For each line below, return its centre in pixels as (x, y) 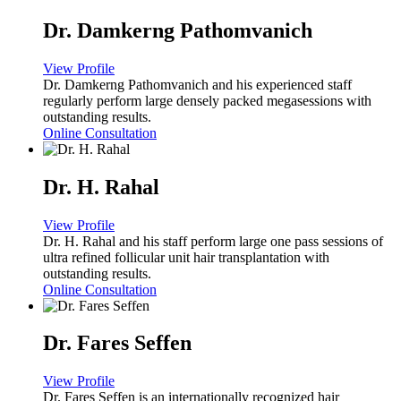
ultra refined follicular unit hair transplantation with (186, 257)
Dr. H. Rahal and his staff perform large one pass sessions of (213, 241)
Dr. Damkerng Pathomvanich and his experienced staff (197, 84)
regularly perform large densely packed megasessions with (207, 100)
